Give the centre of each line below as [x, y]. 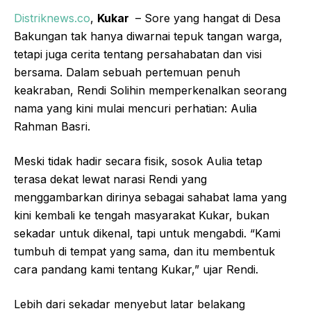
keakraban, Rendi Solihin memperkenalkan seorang [150, 90]
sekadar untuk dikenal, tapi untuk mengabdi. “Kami [147, 233]
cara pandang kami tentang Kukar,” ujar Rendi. [136, 269]
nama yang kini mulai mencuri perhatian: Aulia [135, 108]
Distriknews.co [52, 18]
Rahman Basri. [52, 126]
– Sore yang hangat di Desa [206, 18]
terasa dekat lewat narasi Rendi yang [110, 179]
